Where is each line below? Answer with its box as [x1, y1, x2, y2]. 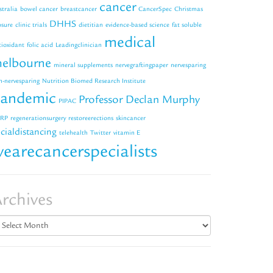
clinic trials [15, 21, 47, 29]
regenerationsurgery [10, 114, 66, 122]
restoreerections [68, 114, 113, 122]
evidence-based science [105, 21, 169, 29]
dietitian [79, 21, 103, 29]
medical [104, 32, 155, 51]
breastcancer [60, 5, 97, 13]
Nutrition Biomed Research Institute [42, 77, 146, 85]
